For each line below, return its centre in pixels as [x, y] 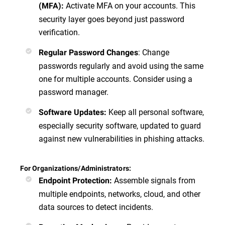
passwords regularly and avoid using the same [121, 65]
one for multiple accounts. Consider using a [116, 78]
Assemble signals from [155, 180]
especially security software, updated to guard [120, 125]
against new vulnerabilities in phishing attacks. [122, 138]
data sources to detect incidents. [96, 206]
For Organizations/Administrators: [76, 168]
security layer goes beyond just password [111, 19]
